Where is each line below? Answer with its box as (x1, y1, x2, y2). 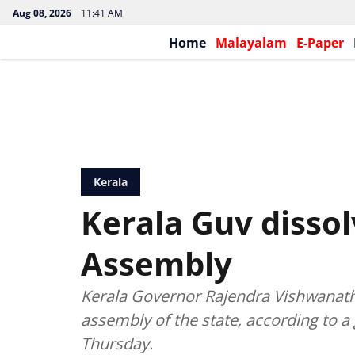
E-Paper (296, 34, 344, 52)
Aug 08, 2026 (13, 6, 71, 20)
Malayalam (215, 34, 287, 52)
